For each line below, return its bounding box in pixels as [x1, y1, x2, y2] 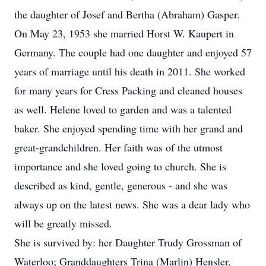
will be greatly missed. [14, 216, 112, 230]
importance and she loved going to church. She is [14, 159, 226, 173]
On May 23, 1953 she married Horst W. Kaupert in [14, 26, 234, 40]
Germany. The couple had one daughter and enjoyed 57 [14, 45, 252, 59]
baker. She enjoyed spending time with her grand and [14, 121, 243, 135]
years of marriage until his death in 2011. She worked [14, 64, 245, 78]
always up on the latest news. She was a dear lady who [14, 197, 250, 211]
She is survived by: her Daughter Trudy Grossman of [14, 235, 242, 249]
